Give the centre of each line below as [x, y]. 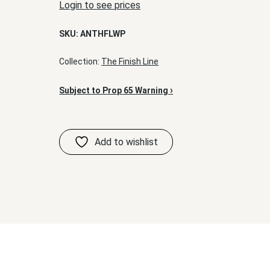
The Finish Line [130, 61]
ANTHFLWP [103, 34]
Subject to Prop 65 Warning [115, 90]
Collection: [80, 61]
